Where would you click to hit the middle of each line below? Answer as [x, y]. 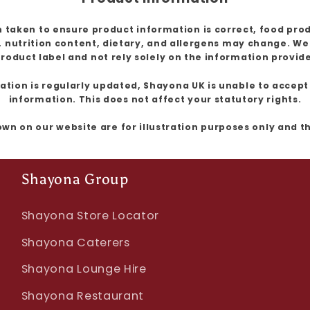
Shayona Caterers [75, 242]
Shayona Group [75, 179]
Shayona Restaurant [83, 295]
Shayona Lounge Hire [84, 269]
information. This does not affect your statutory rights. [155, 99]
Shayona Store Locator [90, 216]
